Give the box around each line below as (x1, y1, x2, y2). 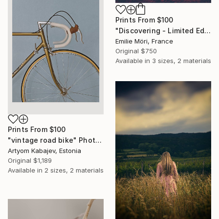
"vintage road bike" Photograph (95, 136, 102, 145)
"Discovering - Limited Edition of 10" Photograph (204, 26, 211, 35)
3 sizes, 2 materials (152, 57, 211, 65)
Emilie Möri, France (115, 37, 173, 45)
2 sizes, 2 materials (44, 166, 104, 175)
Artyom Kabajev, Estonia (8, 147, 81, 155)
